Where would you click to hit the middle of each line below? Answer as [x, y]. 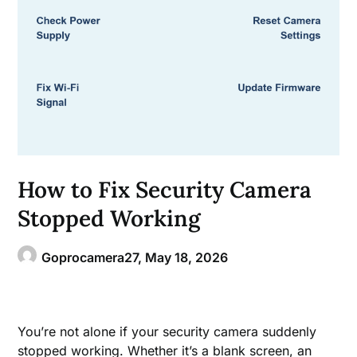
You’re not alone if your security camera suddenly [167, 331]
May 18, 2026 [187, 257]
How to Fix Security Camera [165, 189]
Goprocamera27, [94, 257]
